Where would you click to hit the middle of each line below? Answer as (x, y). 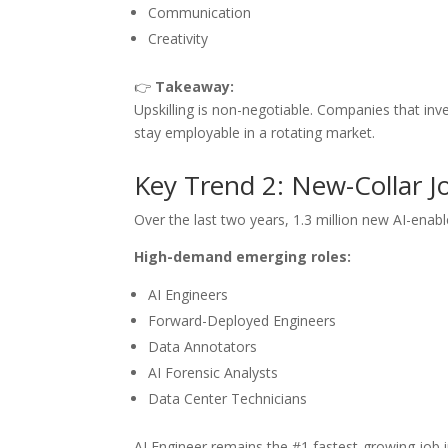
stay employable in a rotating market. (255, 132)
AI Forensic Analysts (213, 372)
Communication (200, 12)
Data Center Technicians (228, 398)
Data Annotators (203, 346)
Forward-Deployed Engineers (242, 320)
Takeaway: (195, 86)
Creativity (178, 38)
